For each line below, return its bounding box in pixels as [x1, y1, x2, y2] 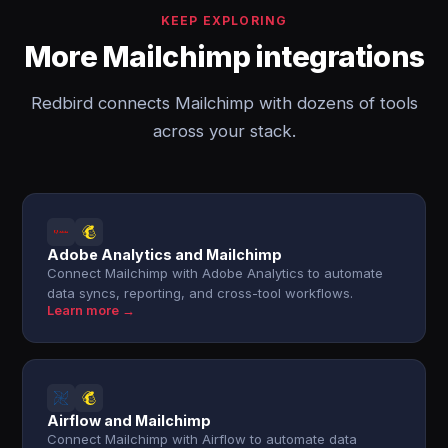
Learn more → [47, 303, 136, 318]
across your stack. [152, 121, 296, 141]
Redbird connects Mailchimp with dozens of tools [30, 93, 418, 113]
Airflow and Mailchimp [47, 412, 212, 429]
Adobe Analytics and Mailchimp [47, 246, 283, 263]
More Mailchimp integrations [24, 39, 424, 74]
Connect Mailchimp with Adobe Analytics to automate [47, 265, 384, 281]
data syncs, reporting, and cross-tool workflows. [47, 285, 354, 301]
